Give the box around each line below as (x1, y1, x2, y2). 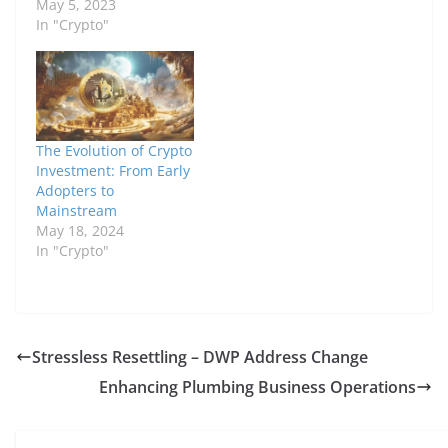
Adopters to (36, 181, 114, 201)
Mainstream (36, 201, 117, 221)
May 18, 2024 (36, 221, 124, 241)
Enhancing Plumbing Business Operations (99, 376, 416, 399)
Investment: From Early (36, 161, 190, 181)
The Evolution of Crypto (36, 141, 192, 161)
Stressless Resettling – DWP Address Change (32, 346, 368, 369)
